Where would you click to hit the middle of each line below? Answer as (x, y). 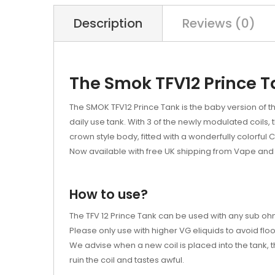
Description (108, 23)
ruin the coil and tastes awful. (127, 260)
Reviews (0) (219, 23)
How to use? (109, 194)
